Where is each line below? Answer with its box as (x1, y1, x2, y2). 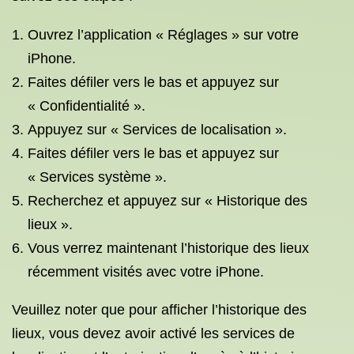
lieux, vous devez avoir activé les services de (12, 326, 295, 341)
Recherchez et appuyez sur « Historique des (28, 193, 307, 209)
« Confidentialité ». (28, 98, 145, 114)
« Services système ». (28, 169, 167, 185)
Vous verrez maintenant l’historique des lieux (28, 240, 309, 256)
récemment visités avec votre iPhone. (28, 264, 264, 280)
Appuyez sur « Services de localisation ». (28, 122, 287, 137)
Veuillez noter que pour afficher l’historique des (12, 302, 307, 318)
